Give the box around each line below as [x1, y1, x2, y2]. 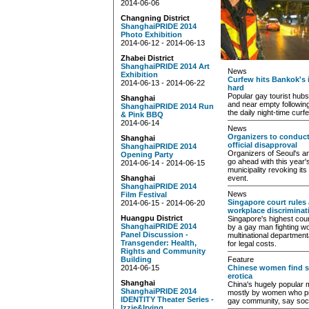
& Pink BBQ [121, 110, 163, 119]
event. [228, 174, 248, 182]
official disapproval [228, 141, 297, 149]
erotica [228, 272, 252, 280]
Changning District [121, 14, 190, 22]
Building [121, 255, 152, 263]
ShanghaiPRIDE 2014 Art [121, 62, 210, 70]
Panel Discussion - [121, 230, 188, 239]
